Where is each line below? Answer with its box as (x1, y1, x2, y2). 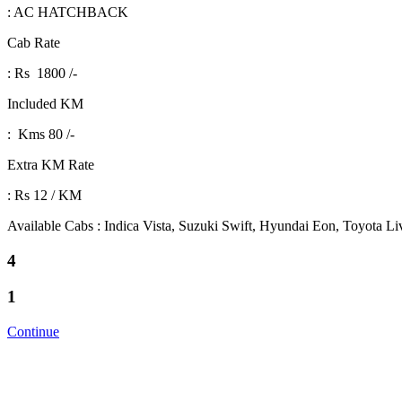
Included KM (7, 96, 83, 111)
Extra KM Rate (7, 157, 94, 172)
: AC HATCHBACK (7, 4, 128, 20)
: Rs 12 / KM (7, 188, 82, 203)
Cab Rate (7, 35, 60, 50)
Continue (7, 324, 59, 340)
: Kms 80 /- (7, 127, 74, 142)
